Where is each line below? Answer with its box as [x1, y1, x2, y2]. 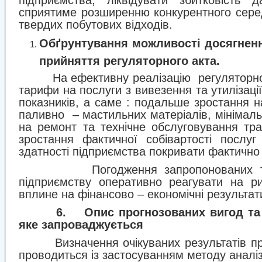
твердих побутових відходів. [19, 18, 173, 31]
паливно [19, 108, 64, 121]
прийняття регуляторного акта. [39, 54, 220, 64]
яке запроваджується [19, 218, 143, 231]
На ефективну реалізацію [52, 71, 191, 84]
